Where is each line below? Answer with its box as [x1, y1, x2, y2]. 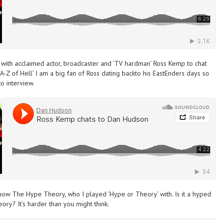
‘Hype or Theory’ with [107, 190, 172, 198]
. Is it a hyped [172, 190, 211, 198]
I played [82, 190, 107, 198]
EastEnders [153, 69, 185, 78]
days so [185, 69, 209, 78]
